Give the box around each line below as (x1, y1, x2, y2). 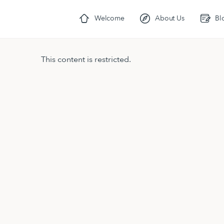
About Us (155, 13, 184, 23)
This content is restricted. (41, 54, 131, 65)
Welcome (94, 13, 124, 23)
